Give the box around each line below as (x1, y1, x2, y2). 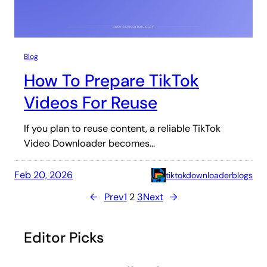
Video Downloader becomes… (24, 136, 155, 150)
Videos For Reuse (24, 91, 157, 114)
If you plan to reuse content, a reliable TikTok (24, 122, 221, 135)
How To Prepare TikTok (24, 69, 199, 92)
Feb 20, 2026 (14, 168, 73, 181)
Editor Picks (24, 228, 104, 248)
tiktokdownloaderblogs (166, 169, 253, 181)
